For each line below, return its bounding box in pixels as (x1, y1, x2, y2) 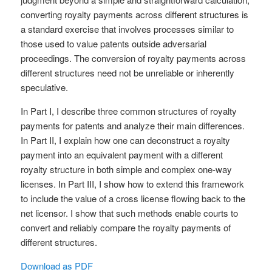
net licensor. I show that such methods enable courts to (21, 206, 239, 219)
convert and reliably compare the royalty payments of (21, 220, 231, 234)
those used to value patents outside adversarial (21, 36, 207, 50)
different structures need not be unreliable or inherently (21, 66, 235, 79)
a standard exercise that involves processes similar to (21, 22, 234, 35)
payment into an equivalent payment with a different (21, 148, 223, 161)
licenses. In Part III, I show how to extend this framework (21, 177, 245, 190)
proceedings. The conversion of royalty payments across (21, 51, 246, 64)
